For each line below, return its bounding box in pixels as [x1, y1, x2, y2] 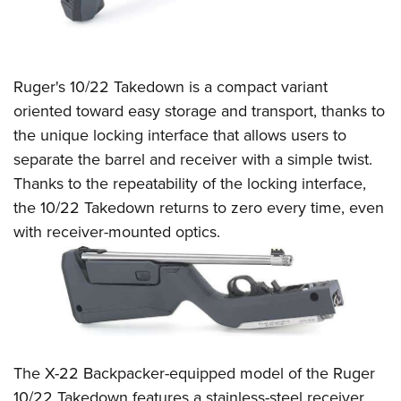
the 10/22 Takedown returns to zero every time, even [13, 196, 384, 219]
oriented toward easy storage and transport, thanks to [13, 99, 385, 123]
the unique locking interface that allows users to [13, 124, 346, 147]
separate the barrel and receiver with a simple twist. [13, 148, 372, 171]
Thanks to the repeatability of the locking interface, [13, 172, 366, 195]
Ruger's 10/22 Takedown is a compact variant [13, 75, 328, 98]
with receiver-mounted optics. [13, 220, 220, 243]
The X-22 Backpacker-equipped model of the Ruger [13, 361, 375, 384]
